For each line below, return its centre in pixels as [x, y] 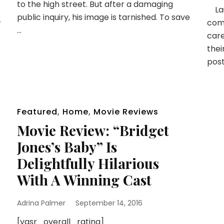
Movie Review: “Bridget [93, 130]
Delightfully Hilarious [88, 163]
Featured [37, 112]
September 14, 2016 [109, 203]
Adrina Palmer [41, 203]
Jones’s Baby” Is [67, 147]
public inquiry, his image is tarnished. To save [103, 17]
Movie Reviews [126, 112]
